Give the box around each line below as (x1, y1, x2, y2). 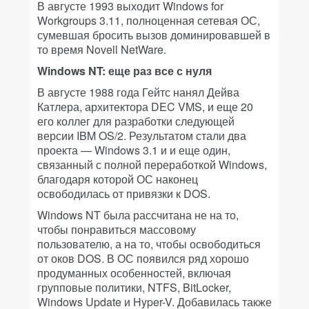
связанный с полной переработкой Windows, (37, 157, 267, 173)
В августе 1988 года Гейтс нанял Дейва (37, 84, 239, 101)
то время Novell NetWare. (37, 41, 166, 58)
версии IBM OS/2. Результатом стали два (37, 128, 246, 144)
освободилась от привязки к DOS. (37, 186, 210, 202)
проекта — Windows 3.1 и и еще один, (37, 142, 230, 159)
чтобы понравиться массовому (37, 221, 196, 238)
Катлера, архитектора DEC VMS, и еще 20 (37, 99, 253, 115)
